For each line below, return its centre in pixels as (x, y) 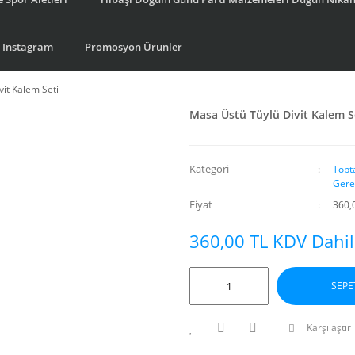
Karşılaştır (329, 328)
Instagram (28, 46)
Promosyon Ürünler (134, 46)
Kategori (209, 169)
